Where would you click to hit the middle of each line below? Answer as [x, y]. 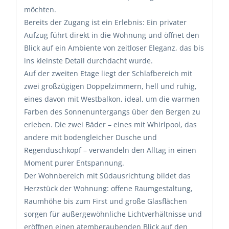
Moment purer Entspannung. [74, 163]
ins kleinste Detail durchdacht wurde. [88, 60]
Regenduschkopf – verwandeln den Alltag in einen [110, 150]
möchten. [40, 9]
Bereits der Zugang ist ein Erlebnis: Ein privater [105, 22]
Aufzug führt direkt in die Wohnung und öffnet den [112, 35]
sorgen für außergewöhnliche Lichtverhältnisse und [113, 214]
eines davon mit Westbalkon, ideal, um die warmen [112, 99]
